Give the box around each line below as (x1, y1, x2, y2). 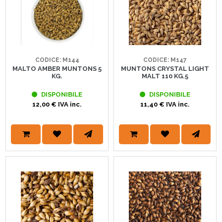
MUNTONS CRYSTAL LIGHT (120, 65, 209, 73)
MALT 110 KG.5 (141, 72, 188, 80)
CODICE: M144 (35, 56, 79, 64)
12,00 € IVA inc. (32, 101, 82, 109)
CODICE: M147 (143, 56, 187, 64)
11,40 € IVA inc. (140, 101, 190, 109)
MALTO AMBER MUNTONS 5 (12, 65, 102, 73)
